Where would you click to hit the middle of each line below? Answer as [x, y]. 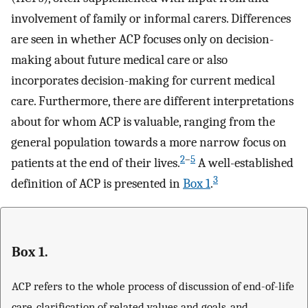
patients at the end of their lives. [96, 163]
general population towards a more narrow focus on [149, 142]
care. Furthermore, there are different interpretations [152, 101]
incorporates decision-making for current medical [143, 80]
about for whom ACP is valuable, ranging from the [143, 122]
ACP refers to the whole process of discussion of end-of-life [153, 286]
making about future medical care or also [119, 60]
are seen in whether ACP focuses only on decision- [142, 39]
